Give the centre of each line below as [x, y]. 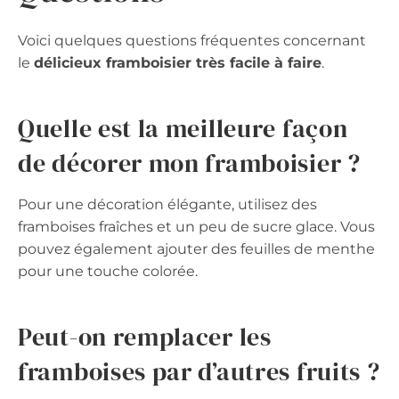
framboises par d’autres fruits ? [199, 372]
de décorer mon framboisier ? [189, 163]
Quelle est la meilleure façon [183, 129]
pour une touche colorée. [108, 272]
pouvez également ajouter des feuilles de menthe [196, 249]
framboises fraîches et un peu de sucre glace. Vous [196, 227]
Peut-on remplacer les [145, 337]
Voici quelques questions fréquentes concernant [192, 41]
